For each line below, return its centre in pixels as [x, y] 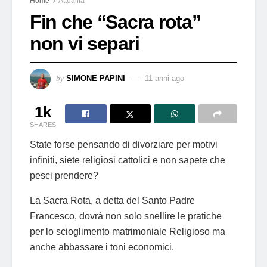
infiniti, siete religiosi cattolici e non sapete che [128, 160]
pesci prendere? [64, 175]
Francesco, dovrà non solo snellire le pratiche [126, 216]
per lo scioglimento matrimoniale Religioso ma [128, 231]
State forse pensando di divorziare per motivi [124, 144]
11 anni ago [164, 78]
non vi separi [85, 43]
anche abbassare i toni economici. [102, 247]
